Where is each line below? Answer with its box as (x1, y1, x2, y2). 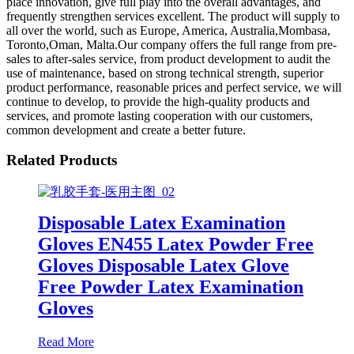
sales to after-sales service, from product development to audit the (6, 51, 330, 66)
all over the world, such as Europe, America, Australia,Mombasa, (6, 23, 330, 37)
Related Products (6, 152, 117, 169)
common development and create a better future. (6, 122, 246, 137)
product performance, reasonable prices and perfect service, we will (6, 80, 341, 94)
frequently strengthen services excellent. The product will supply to (6, 9, 340, 23)
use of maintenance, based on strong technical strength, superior (6, 66, 323, 80)
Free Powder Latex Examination (38, 276, 303, 297)
